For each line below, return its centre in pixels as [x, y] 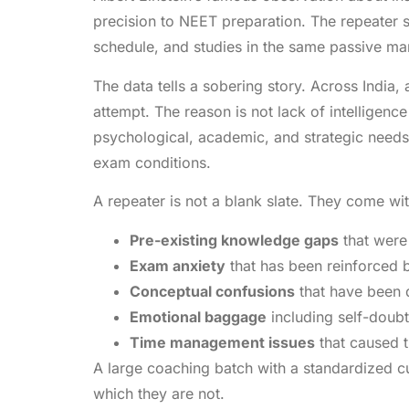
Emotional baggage [198, 316]
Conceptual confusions [212, 291]
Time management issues [222, 342]
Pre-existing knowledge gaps [234, 240]
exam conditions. [152, 162]
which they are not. [159, 393]
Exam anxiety [178, 265]
